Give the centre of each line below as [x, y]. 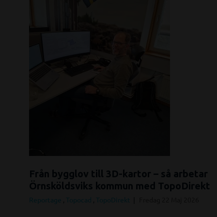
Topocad [79, 199]
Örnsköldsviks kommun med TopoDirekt [120, 186]
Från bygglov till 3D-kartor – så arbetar [118, 173]
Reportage [46, 199]
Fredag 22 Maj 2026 [169, 199]
